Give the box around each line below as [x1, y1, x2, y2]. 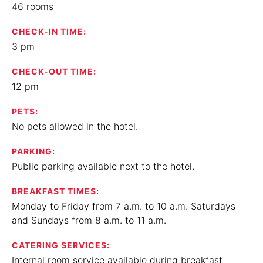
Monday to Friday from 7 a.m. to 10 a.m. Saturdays [12, 200, 235, 212]
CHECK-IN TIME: [12, 26, 86, 36]
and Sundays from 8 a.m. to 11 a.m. [12, 214, 166, 226]
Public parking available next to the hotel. [12, 160, 194, 172]
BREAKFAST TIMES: [12, 186, 99, 196]
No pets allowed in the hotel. [12, 120, 138, 132]
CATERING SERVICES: [12, 240, 110, 250]
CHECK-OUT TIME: [12, 66, 96, 76]
